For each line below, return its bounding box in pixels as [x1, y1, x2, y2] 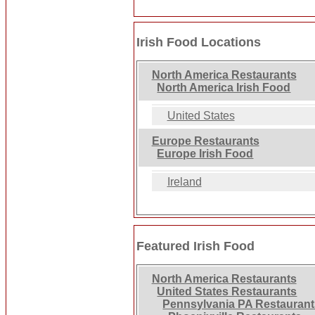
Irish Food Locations [136, 35, 262, 50]
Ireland [167, 176, 202, 188]
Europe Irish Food [157, 148, 254, 160]
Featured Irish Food [136, 238, 255, 253]
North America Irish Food [157, 82, 291, 94]
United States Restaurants [157, 285, 297, 297]
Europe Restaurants [151, 135, 259, 148]
